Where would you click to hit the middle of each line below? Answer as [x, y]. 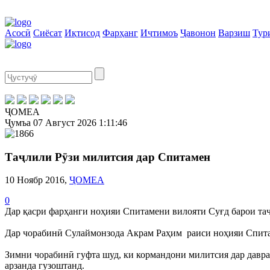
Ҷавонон [198, 33]
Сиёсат [48, 33]
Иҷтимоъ [159, 33]
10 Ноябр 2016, [37, 180]
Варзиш [234, 33]
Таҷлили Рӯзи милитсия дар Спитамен [108, 157]
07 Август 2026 [65, 123]
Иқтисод [82, 33]
